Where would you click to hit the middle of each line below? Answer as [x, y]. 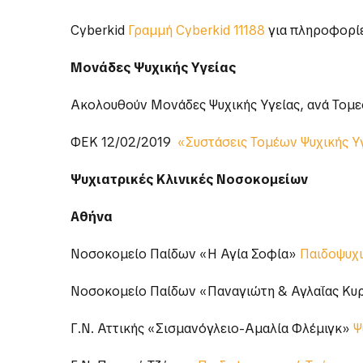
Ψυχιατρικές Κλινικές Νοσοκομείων [189, 180]
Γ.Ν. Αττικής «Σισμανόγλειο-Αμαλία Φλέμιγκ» [212, 329]
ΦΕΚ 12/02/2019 [124, 143]
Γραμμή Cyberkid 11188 [196, 31]
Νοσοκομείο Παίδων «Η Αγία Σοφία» [185, 254]
